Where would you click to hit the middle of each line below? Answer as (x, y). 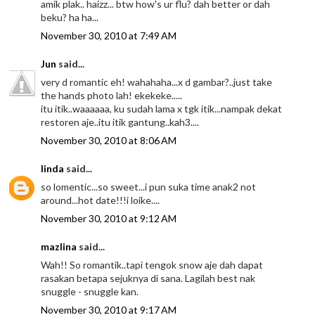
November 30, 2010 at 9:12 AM (109, 219)
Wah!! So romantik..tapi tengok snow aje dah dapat (152, 265)
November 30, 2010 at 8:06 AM (109, 141)
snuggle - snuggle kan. (90, 292)
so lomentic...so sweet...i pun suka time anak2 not (149, 187)
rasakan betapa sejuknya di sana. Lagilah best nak (148, 278)
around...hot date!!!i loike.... (101, 200)
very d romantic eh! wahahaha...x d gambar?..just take (157, 82)
